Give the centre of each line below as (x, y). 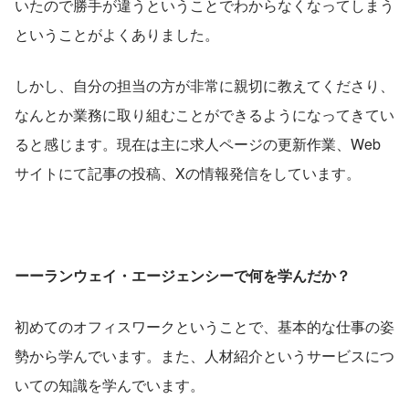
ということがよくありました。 (117, 34)
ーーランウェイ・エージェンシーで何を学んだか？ (183, 275)
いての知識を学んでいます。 (110, 384)
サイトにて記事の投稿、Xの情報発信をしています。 (188, 173)
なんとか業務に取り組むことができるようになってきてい (204, 114)
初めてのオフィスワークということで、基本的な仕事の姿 (204, 326)
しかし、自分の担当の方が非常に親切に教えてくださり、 (204, 85)
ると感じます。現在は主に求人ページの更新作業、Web (198, 143)
